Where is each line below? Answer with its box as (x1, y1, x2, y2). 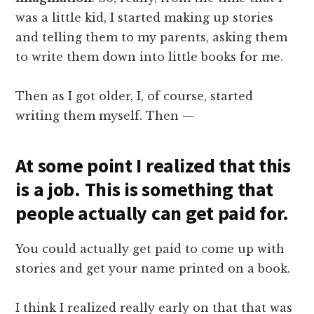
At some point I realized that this (15, 153, 291, 179)
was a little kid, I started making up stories (15, 11, 274, 25)
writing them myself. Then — (15, 109, 195, 123)
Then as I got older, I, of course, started (15, 89, 254, 104)
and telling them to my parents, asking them (15, 30, 288, 45)
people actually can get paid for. (15, 200, 289, 226)
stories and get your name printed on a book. (15, 261, 291, 276)
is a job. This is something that (15, 177, 273, 203)
